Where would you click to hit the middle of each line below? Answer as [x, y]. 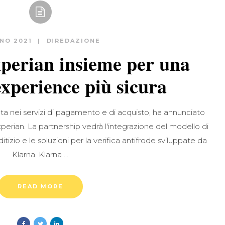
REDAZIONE [77, 41]
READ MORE [40, 187]
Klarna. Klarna [38, 155]
